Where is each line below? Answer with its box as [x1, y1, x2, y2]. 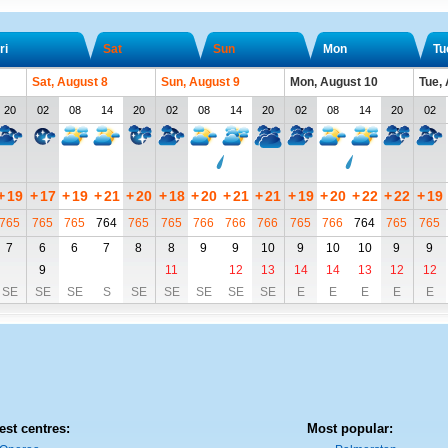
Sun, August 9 [160, 75, 240, 89]
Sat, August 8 [31, 75, 108, 89]
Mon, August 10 [289, 75, 378, 89]
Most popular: [306, 421, 393, 436]
